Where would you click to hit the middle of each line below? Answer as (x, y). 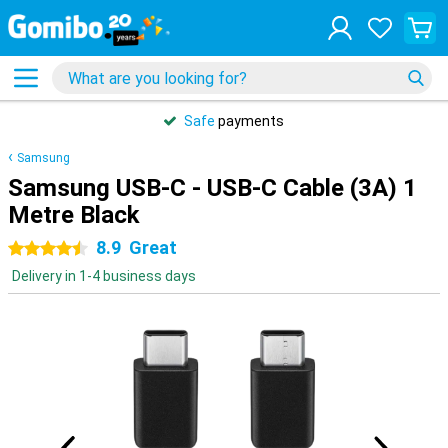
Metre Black (74, 215)
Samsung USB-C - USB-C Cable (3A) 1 (212, 188)
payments (249, 121)
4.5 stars (76, 249)
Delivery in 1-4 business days (104, 276)
